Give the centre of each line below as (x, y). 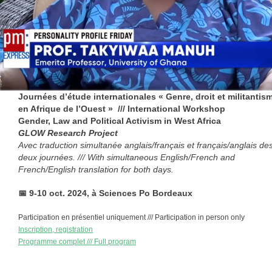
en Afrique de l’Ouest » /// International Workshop (122, 109)
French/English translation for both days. (96, 169)
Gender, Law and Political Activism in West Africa (120, 121)
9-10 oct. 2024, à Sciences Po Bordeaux (111, 193)
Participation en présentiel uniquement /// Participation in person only (131, 217)
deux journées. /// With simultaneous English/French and (127, 157)
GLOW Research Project (68, 133)
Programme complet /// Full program (77, 242)
